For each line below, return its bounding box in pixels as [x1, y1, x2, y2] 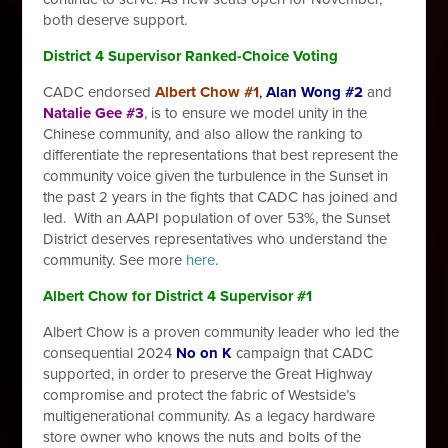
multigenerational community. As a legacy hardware [43, 407, 376, 425]
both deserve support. [43, 11, 188, 29]
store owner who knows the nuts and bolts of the [43, 428, 362, 446]
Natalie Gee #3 [43, 104, 145, 122]
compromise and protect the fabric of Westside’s [43, 386, 357, 404]
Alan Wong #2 [266, 83, 364, 101]
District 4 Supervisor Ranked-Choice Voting [43, 47, 339, 65]
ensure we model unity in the [182, 104, 368, 122]
